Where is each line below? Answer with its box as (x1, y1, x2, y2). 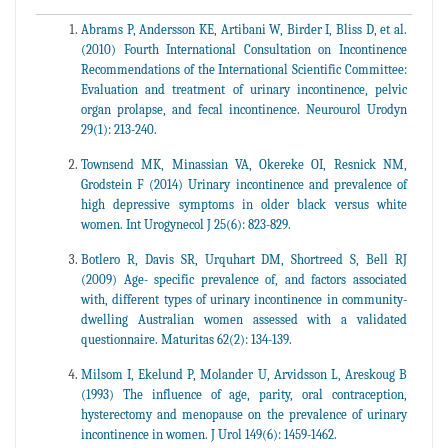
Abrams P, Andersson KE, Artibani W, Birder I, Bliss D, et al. (81, 21, 407, 37)
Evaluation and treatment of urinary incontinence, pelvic (81, 81, 407, 97)
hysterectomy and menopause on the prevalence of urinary (81, 406, 407, 422)
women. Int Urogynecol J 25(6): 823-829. (81, 216, 291, 232)
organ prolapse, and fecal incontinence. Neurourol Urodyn (81, 101, 407, 117)
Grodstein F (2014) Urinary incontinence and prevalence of (81, 176, 407, 192)
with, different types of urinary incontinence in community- (81, 291, 407, 307)
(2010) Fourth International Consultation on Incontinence (81, 41, 407, 57)
